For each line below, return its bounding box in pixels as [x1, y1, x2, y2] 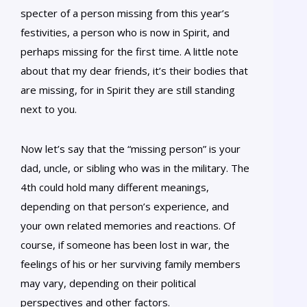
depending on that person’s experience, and [21, 199, 229, 213]
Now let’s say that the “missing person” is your [21, 141, 241, 156]
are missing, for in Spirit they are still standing [21, 82, 235, 97]
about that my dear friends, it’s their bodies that [21, 63, 248, 77]
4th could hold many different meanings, [21, 180, 209, 194]
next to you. [21, 101, 77, 116]
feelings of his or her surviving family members [21, 256, 241, 271]
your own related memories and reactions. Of [21, 218, 235, 232]
